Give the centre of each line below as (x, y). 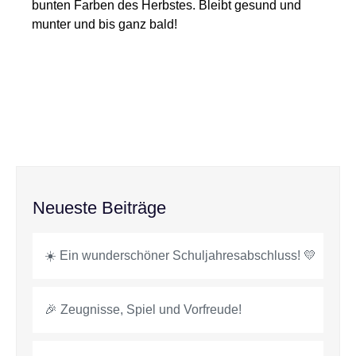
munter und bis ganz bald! (104, 24)
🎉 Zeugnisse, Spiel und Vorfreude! (143, 309)
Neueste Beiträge (99, 207)
